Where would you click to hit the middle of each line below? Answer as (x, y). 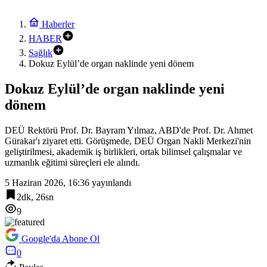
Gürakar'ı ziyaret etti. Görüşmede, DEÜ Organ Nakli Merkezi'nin (128, 141)
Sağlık (41, 53)
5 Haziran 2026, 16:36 (47, 182)
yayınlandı (110, 182)
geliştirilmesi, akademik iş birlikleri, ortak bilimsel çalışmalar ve (123, 151)
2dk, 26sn (35, 197)
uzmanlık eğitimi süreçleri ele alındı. (72, 162)
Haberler (57, 24)
